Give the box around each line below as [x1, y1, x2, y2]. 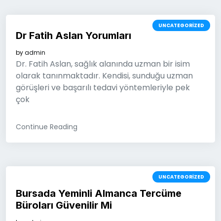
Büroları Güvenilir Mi [16, 199, 112, 211]
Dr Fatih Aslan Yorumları [16, 30, 131, 41]
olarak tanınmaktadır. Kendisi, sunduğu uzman [16, 70, 193, 81]
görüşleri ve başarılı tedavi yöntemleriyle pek [16, 82, 190, 93]
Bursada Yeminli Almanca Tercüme [16, 187, 182, 199]
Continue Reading [16, 122, 77, 132]
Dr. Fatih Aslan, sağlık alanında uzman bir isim [16, 58, 190, 70]
